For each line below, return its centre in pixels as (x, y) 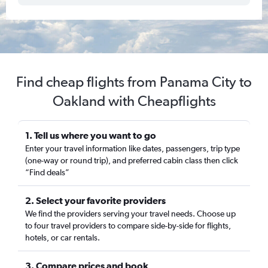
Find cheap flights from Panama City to (134, 82)
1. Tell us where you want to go (91, 135)
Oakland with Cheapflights (134, 101)
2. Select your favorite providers (95, 200)
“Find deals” (47, 172)
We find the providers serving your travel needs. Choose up (130, 214)
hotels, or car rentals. (63, 237)
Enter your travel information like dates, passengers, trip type (133, 148)
